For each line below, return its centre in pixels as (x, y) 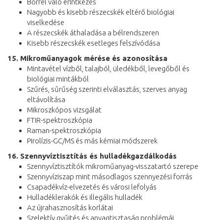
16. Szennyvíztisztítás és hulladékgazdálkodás (92, 156)
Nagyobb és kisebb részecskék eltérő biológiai (101, 12)
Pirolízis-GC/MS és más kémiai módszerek (92, 140)
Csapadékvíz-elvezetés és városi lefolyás (92, 187)
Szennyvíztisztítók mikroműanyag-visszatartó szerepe (113, 166)
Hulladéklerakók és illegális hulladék (85, 197)
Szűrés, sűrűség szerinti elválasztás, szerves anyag (107, 89)
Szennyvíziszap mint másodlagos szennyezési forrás (110, 176)
